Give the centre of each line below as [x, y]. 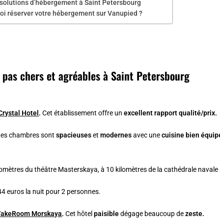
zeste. [195, 213]
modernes [116, 135]
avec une [147, 135]
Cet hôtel [80, 213]
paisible [107, 213]
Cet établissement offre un [83, 113]
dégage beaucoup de [152, 213]
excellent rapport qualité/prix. [171, 113]
